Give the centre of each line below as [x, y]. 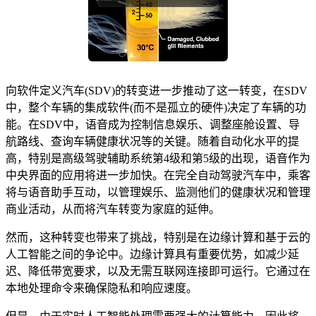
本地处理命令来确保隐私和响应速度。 [102, 288]
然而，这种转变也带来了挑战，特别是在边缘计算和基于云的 [158, 237]
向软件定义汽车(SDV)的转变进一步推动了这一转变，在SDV [157, 90]
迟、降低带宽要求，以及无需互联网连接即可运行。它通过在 [158, 271]
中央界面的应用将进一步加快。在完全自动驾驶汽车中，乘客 [158, 175]
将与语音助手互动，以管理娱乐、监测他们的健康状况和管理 [158, 192]
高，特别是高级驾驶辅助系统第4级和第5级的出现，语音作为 [158, 158]
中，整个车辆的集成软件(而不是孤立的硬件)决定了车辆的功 [156, 107]
